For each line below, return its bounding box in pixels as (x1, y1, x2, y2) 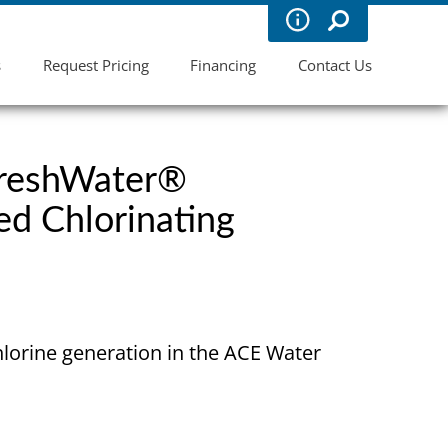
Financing (190, 55, 257, 76)
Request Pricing (42, 55, 149, 76)
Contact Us (298, 55, 373, 76)
